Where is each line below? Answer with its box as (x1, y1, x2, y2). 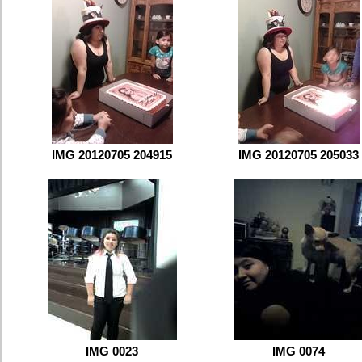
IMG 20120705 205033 (238, 147, 359, 162)
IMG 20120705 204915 (52, 147, 172, 162)
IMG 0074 (272, 343, 325, 358)
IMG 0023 (86, 343, 138, 358)
